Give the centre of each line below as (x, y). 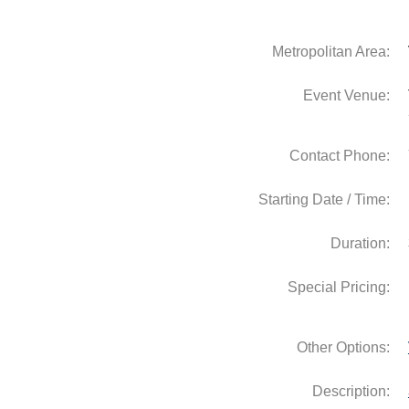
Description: (351, 391)
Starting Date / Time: (324, 199)
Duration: (360, 243)
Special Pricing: (339, 287)
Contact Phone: (340, 155)
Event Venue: (346, 95)
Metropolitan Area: (331, 51)
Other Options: (343, 347)
